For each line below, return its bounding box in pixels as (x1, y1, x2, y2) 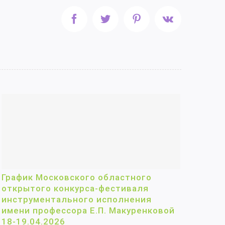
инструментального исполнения (2, 194, 152, 205)
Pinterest (141, 13, 177, 24)
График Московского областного (2, 172, 152, 183)
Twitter (110, 13, 140, 24)
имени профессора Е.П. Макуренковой (2, 205, 175, 216)
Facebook (79, 13, 118, 24)
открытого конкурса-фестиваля (2, 183, 149, 194)
